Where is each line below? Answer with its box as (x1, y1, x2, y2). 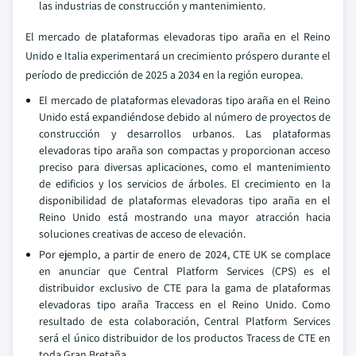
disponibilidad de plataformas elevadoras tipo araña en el (39, 193, 331, 207)
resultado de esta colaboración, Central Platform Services (39, 314, 331, 328)
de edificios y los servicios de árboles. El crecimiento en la (39, 176, 331, 191)
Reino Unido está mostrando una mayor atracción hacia (39, 210, 331, 224)
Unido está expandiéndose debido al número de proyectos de (39, 110, 331, 124)
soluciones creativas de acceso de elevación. (39, 226, 246, 241)
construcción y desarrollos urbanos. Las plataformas (39, 126, 331, 141)
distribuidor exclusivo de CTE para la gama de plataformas (39, 281, 331, 295)
